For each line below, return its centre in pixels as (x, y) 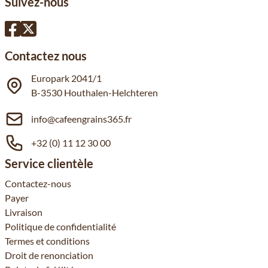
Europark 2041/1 (66, 78)
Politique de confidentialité (60, 226)
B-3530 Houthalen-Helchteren (95, 92)
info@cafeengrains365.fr (81, 119)
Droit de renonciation (49, 255)
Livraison (24, 212)
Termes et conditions (47, 241)
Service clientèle (49, 163)
